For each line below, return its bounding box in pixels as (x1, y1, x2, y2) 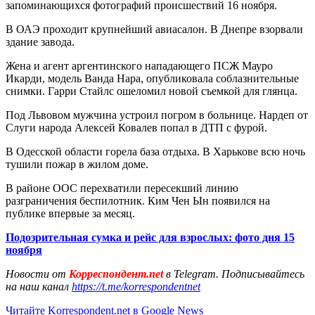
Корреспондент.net (66, 267, 166, 280)
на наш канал (6, 280, 72, 292)
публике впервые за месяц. (6, 207, 135, 219)
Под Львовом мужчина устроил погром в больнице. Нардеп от (6, 108, 308, 121)
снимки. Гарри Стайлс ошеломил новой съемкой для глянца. (6, 84, 297, 97)
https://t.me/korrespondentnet (72, 280, 200, 292)
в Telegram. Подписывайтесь (166, 267, 304, 280)
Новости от (6, 267, 66, 280)
